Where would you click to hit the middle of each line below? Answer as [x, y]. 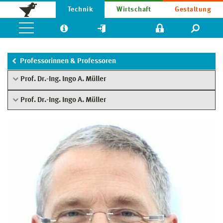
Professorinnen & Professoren [68, 61]
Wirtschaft [134, 9]
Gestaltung [193, 9]
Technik [80, 9]
